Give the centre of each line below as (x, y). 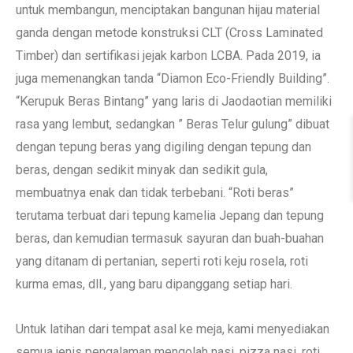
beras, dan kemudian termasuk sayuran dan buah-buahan (170, 238)
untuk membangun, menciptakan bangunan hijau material (168, 9)
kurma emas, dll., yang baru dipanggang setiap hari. (154, 284)
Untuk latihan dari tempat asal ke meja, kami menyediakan (173, 329)
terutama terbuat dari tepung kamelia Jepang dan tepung (170, 215)
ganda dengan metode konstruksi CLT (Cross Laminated (169, 32)
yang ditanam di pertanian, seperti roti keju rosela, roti (162, 261)
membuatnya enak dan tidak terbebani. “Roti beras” (155, 192)
